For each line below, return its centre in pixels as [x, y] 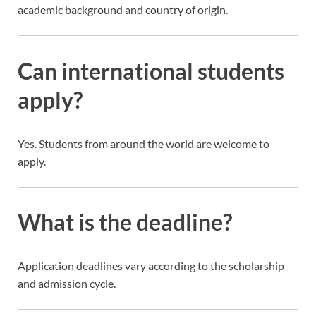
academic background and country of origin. [123, 10]
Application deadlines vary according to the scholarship [151, 266]
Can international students [151, 71]
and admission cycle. [67, 284]
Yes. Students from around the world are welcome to [144, 143]
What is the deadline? [125, 222]
